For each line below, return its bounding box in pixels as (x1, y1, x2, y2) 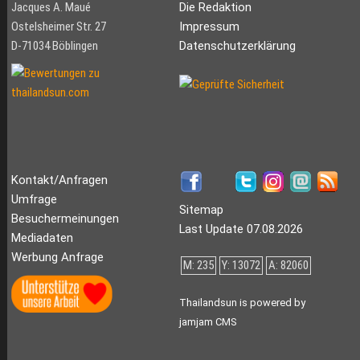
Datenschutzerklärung (178, 39, 296, 54)
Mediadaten (10, 231, 73, 246)
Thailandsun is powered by (178, 297, 305, 309)
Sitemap (178, 202, 223, 218)
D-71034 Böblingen (10, 39, 98, 54)
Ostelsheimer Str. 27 (10, 19, 106, 35)
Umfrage (10, 192, 57, 207)
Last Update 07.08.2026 (178, 222, 303, 237)
